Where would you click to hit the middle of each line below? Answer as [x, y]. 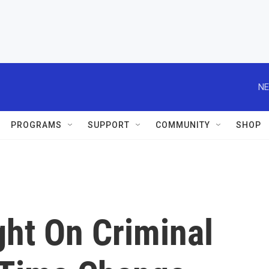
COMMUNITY [183, 125]
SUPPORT [109, 125]
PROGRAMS [36, 125]
